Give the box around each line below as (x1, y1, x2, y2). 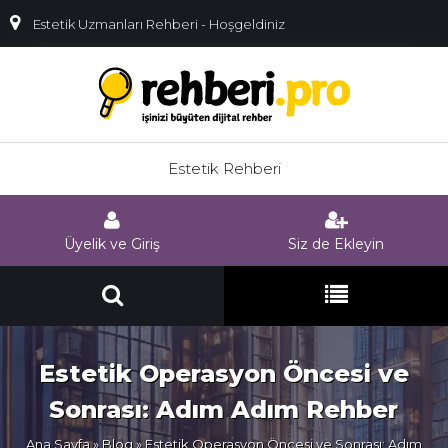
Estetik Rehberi (167, 159, 281, 178)
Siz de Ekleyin (288, 235, 384, 253)
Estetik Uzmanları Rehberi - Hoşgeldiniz (29, 16, 285, 32)
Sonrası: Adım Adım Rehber (49, 395, 399, 424)
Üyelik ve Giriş (64, 235, 160, 253)
